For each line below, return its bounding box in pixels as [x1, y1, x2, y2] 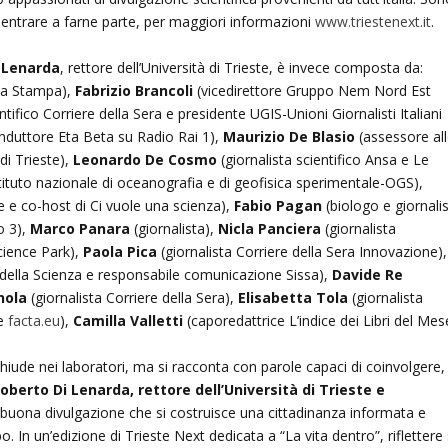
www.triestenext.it [315, 11, 432, 31]
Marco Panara [30, 218, 131, 238]
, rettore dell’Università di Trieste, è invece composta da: [60, 57, 424, 77]
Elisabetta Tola [238, 287, 349, 307]
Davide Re [332, 264, 404, 284]
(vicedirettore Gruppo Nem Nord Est [193, 80, 432, 100]
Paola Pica [83, 241, 158, 261]
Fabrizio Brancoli [75, 80, 194, 100]
